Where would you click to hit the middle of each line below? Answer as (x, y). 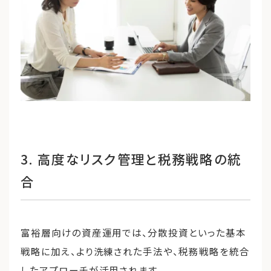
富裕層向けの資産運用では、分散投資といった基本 (133, 233)
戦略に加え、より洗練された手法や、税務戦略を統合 (135, 251)
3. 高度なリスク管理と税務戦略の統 (131, 159)
